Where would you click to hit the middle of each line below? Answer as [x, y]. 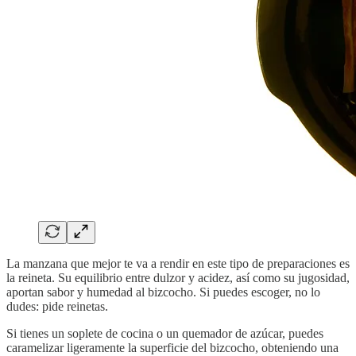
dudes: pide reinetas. [57, 307]
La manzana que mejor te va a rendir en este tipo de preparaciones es [178, 264]
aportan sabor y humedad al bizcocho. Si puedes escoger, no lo [163, 292]
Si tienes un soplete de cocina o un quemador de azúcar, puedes [165, 334]
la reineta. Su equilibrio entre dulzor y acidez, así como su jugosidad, [178, 278]
